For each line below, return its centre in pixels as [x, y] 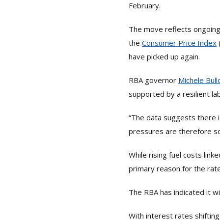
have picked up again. [164, 56]
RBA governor [153, 80]
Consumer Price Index [179, 43]
